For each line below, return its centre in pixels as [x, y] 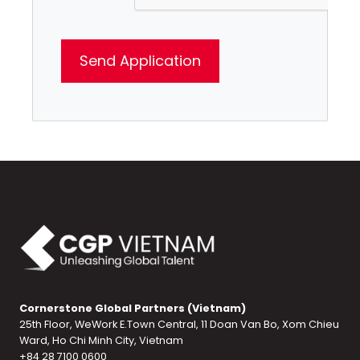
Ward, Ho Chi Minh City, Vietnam [101, 340]
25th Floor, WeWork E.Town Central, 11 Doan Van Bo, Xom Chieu [179, 324]
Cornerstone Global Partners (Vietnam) [133, 308]
